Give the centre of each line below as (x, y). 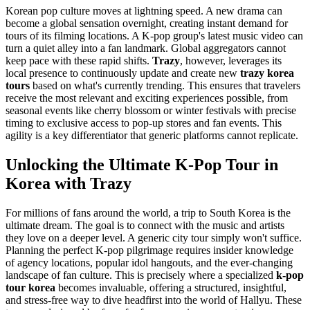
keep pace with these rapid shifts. (79, 60)
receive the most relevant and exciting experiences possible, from (147, 98)
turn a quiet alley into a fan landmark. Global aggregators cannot (146, 48)
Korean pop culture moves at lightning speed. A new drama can (144, 10)
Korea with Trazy (69, 183)
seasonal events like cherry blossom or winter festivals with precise (151, 110)
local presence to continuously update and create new (123, 73)
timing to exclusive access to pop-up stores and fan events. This (144, 122)
